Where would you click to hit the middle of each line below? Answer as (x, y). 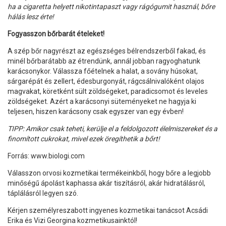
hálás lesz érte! (31, 16)
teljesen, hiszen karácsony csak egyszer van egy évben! (96, 111)
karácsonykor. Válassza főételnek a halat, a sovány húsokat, (103, 71)
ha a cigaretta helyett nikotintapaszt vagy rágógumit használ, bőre (111, 6)
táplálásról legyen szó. (43, 193)
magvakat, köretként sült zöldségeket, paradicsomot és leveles (108, 91)
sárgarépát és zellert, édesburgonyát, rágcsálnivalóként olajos (106, 81)
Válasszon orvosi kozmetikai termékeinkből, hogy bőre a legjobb (109, 173)
